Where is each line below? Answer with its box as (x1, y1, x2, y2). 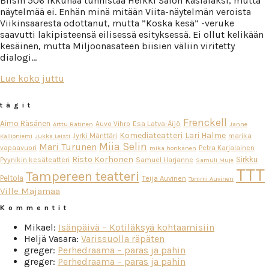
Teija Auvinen (142, 173, 186, 183)
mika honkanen (150, 144, 196, 152)
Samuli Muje (196, 156, 234, 164)
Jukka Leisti (35, 131, 70, 140)
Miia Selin (99, 140, 147, 153)
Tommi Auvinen (189, 174, 234, 183)
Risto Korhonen (72, 154, 133, 165)
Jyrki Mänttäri (73, 131, 117, 140)
